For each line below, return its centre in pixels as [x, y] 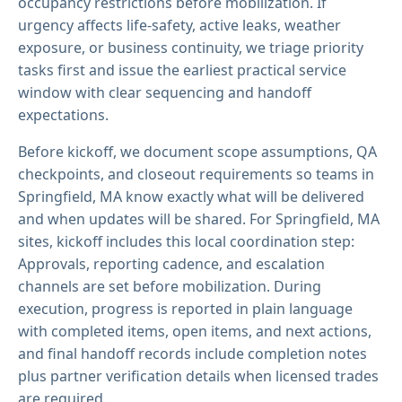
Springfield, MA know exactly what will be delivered [191, 196]
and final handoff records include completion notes [192, 353]
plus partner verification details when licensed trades [198, 376]
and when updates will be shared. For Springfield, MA [199, 218]
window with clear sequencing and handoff [165, 92]
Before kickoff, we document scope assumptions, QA [197, 151]
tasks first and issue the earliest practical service [182, 70]
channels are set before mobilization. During [170, 286]
